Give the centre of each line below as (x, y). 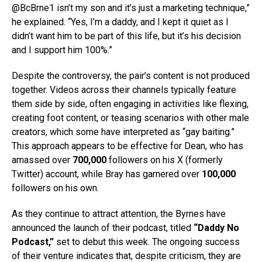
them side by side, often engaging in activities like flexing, (130, 104)
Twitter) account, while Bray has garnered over (107, 174)
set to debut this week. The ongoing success (147, 242)
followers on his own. (55, 188)
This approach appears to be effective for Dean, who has (127, 146)
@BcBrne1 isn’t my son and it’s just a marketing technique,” (131, 8)
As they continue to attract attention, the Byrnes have (119, 214)
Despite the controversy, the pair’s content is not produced (131, 76)
